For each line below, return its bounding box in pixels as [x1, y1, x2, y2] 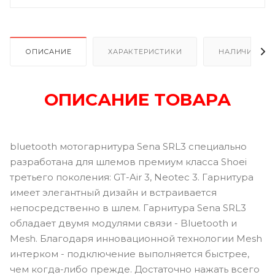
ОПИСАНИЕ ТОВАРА [44, 88, 231, 110]
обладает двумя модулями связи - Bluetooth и [10, 217, 237, 229]
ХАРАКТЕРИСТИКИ [108, 47, 182, 56]
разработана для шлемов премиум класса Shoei [10, 155, 247, 168]
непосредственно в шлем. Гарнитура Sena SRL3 [10, 201, 246, 214]
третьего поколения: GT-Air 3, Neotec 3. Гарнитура [10, 171, 254, 183]
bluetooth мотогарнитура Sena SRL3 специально [10, 140, 247, 152]
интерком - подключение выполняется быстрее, [10, 247, 249, 260]
